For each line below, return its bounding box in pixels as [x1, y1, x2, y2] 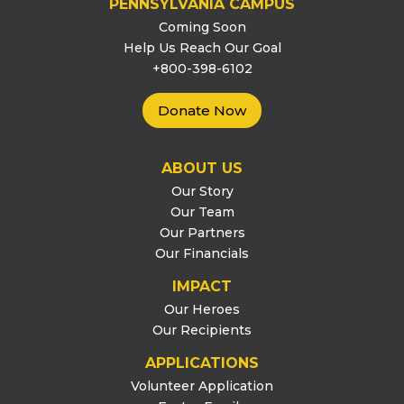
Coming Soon [158, 19, 246, 35]
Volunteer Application [131, 378, 273, 394]
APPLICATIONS [145, 354, 259, 372]
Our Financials [155, 245, 249, 262]
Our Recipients [152, 322, 252, 338]
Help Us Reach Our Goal [123, 40, 281, 56]
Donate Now [158, 102, 246, 119]
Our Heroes [164, 301, 240, 317]
